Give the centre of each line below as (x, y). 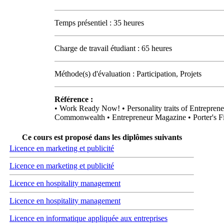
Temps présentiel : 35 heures (99, 22)
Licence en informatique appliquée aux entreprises (88, 218)
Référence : (74, 99)
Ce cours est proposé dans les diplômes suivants (102, 137)
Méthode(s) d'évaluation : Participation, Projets (128, 73)
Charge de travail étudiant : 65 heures (113, 48)
